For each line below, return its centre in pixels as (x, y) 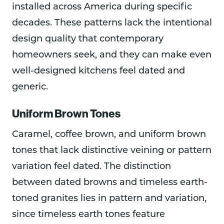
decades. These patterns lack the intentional (112, 23)
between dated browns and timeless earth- (110, 182)
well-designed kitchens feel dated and (98, 71)
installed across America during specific (102, 7)
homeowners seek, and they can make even (112, 55)
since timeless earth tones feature (88, 214)
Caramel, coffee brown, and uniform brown (109, 134)
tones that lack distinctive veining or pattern (112, 150)
